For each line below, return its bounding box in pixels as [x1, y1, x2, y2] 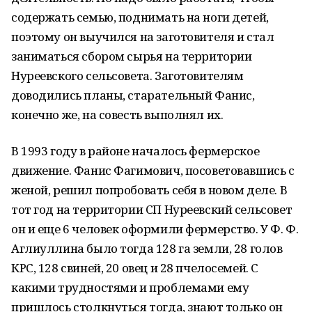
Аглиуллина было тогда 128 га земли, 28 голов [11, 240, 283, 256]
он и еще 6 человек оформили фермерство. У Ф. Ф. [11, 221, 299, 237]
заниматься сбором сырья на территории [11, 48, 252, 64]
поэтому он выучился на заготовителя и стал [11, 29, 274, 45]
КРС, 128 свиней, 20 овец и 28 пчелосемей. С [11, 260, 258, 276]
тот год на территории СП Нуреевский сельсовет [11, 201, 292, 217]
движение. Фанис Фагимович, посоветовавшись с [11, 162, 295, 178]
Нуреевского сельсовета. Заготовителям [11, 68, 244, 84]
